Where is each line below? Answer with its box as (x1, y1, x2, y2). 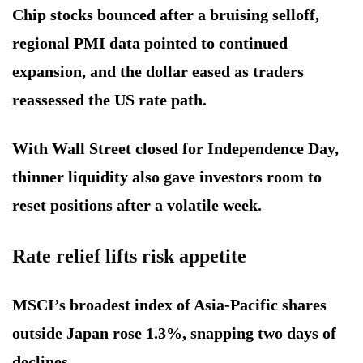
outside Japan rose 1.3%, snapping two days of (12, 323, 336, 342)
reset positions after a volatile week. (12, 195, 262, 214)
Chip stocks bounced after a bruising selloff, (12, 5, 319, 23)
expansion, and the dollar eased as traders (12, 62, 304, 80)
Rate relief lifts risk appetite (12, 245, 246, 267)
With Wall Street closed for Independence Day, (12, 139, 339, 157)
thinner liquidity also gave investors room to (12, 167, 322, 186)
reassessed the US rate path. (12, 90, 207, 109)
